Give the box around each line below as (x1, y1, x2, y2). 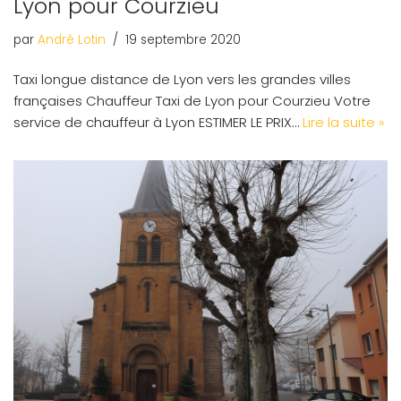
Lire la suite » (303, 113, 385, 132)
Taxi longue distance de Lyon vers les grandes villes (13, 70, 351, 90)
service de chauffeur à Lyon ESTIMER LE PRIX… (13, 113, 303, 132)
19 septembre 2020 (125, 31, 241, 49)
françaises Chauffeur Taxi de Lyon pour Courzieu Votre (13, 91, 371, 111)
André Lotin (38, 31, 106, 49)
